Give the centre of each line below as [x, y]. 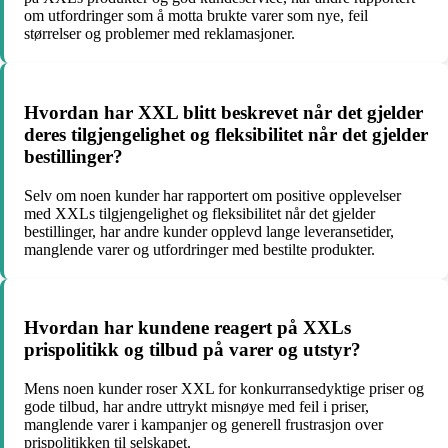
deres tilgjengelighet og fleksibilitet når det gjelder [226, 134]
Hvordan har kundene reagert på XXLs [187, 328]
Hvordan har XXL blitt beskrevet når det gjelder [223, 112]
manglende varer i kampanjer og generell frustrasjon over [203, 425]
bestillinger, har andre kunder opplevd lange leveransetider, [209, 231]
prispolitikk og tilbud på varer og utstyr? [192, 350]
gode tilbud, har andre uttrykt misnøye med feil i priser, [196, 407]
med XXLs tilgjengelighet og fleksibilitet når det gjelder [199, 213]
